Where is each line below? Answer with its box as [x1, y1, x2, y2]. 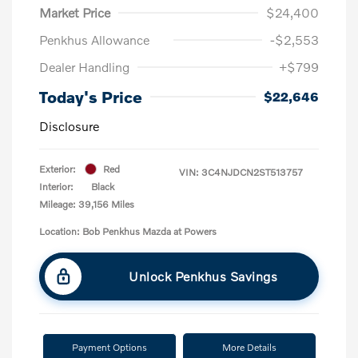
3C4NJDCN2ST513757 [201, 165, 303, 178]
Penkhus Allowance [39, 31, 149, 47]
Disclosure [39, 117, 99, 133]
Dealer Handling [39, 58, 129, 74]
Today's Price [39, 86, 142, 106]
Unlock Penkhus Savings [129, 268, 277, 284]
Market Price [39, 4, 110, 20]
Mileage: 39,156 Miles [39, 197, 134, 210]
